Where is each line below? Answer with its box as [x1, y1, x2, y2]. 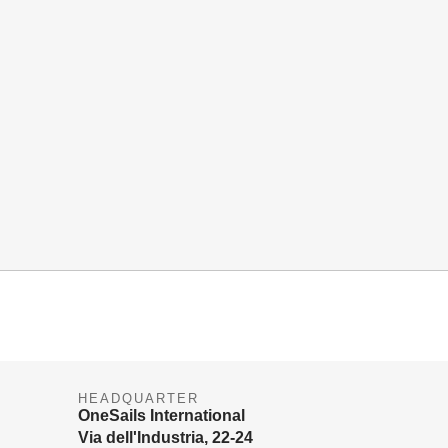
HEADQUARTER [78, 390, 199, 406]
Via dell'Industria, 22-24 [78, 428, 254, 446]
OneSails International [78, 406, 246, 424]
